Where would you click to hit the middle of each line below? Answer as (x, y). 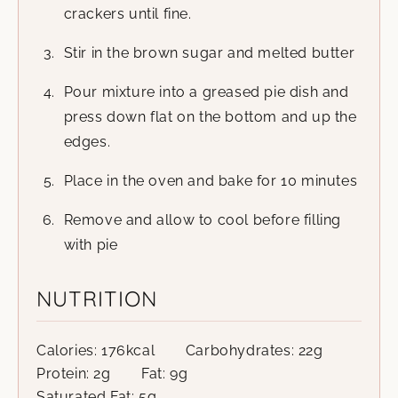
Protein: (65, 373)
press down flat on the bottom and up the (210, 116)
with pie (91, 244)
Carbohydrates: (242, 350)
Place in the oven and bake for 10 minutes (211, 180)
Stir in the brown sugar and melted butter (209, 52)
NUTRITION (97, 298)
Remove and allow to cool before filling (202, 219)
